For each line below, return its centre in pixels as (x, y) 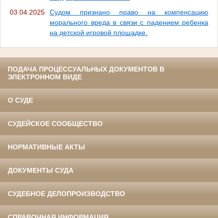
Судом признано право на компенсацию (129, 12)
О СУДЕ (20, 100)
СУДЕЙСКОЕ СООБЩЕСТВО (55, 123)
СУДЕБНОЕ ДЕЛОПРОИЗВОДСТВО (66, 193)
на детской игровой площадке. (99, 32)
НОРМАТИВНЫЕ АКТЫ (46, 147)
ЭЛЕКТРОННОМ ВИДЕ (45, 77)
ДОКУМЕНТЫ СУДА (41, 170)
